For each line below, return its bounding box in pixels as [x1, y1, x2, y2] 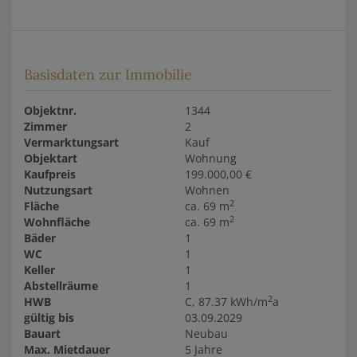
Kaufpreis [24, 167, 76, 182]
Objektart [24, 151, 77, 167]
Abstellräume [24, 278, 98, 294]
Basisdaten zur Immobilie [24, 65, 192, 84]
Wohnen [184, 182, 229, 198]
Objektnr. [24, 103, 76, 119]
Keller [24, 262, 55, 278]
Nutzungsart [24, 182, 92, 198]
